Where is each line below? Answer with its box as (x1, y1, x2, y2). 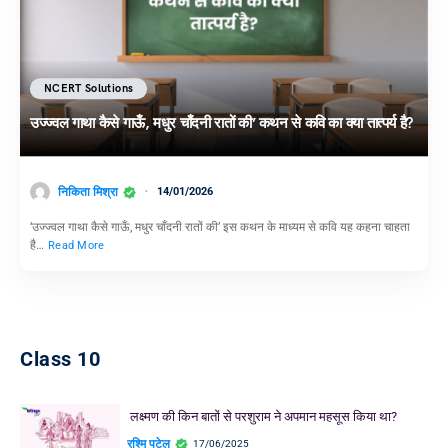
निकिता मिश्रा (58, 184, 118, 199)
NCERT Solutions (44, 82, 134, 96)
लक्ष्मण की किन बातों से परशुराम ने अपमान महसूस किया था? (129, 409, 397, 425)
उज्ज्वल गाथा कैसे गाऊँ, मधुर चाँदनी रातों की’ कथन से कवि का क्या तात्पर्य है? (30, 114, 413, 133)
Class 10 (20, 347, 100, 372)
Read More (48, 239, 105, 253)
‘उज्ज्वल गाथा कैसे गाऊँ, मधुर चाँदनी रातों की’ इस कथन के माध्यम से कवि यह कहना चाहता (30, 220, 410, 235)
